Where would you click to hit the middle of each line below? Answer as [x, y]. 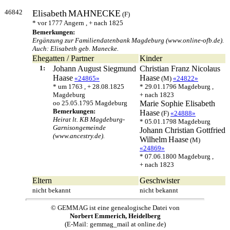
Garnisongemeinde [79, 128]
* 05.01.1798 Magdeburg [175, 121]
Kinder [151, 58]
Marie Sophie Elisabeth [177, 103]
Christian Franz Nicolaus [180, 69]
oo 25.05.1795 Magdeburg [90, 103]
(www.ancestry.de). [79, 136]
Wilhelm [153, 139]
